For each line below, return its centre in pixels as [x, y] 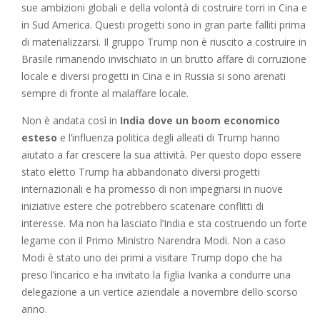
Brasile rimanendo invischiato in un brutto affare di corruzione [164, 59]
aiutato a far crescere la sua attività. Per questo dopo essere [161, 154]
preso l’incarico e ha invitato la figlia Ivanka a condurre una [156, 274]
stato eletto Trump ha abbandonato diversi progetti [141, 171]
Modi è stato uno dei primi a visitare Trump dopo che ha [152, 257]
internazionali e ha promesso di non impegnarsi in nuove [152, 189]
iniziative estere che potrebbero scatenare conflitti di [142, 206]
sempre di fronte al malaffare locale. [105, 93]
